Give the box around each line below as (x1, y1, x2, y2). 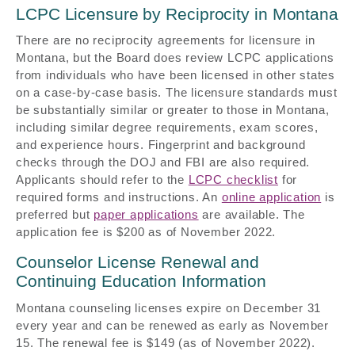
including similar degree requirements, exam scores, (16, 120, 319, 135)
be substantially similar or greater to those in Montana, (16, 103, 330, 117)
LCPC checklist (188, 173, 279, 187)
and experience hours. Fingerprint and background (16, 138, 306, 152)
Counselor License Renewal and (16, 253, 260, 272)
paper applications (94, 208, 199, 222)
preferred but (16, 208, 94, 222)
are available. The (198, 208, 305, 222)
